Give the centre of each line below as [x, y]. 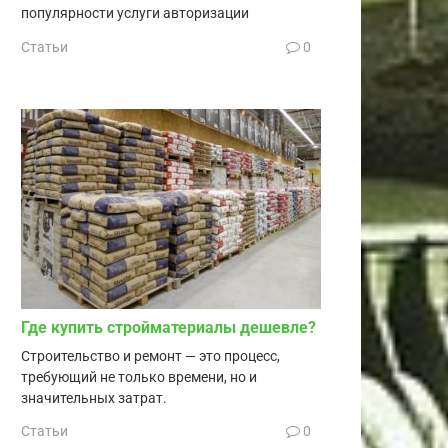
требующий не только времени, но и [139, 377]
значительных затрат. [94, 398]
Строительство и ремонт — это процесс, [150, 356]
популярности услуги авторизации [135, 14]
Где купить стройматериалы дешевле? [168, 327]
